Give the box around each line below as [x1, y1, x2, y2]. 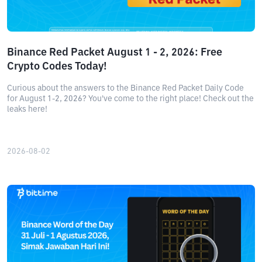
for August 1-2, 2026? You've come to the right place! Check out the [7, 95, 254, 103]
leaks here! [7, 105, 47, 113]
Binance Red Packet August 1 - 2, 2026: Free [7, 47, 222, 58]
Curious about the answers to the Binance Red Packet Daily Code [7, 84, 244, 92]
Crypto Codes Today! [7, 61, 107, 72]
